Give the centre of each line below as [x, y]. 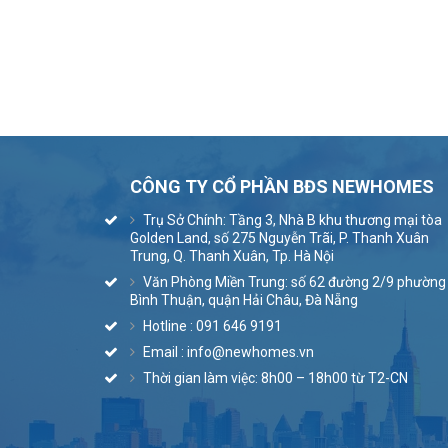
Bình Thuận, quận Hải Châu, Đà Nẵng [244, 299]
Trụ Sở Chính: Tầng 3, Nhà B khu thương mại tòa [291, 219]
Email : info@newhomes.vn [227, 351]
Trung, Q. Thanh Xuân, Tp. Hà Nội [232, 255]
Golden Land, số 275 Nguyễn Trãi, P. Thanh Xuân [279, 237]
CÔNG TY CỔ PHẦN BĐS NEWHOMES [282, 186]
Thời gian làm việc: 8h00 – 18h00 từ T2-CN [274, 377]
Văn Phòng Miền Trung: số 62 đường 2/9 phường [293, 281]
